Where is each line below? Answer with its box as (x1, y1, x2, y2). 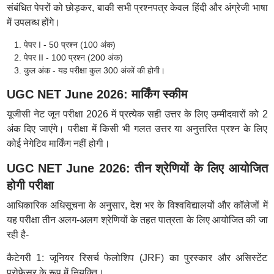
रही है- (6, 229, 29, 240)
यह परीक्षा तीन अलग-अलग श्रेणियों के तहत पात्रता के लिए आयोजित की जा (6, 215, 268, 225)
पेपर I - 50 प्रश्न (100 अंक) (23, 40, 116, 50)
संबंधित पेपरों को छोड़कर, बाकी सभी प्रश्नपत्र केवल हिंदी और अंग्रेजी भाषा (6, 2, 268, 13)
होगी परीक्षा (6, 179, 54, 192)
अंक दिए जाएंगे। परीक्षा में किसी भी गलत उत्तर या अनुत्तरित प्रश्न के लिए (6, 124, 268, 134)
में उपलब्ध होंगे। (6, 17, 61, 28)
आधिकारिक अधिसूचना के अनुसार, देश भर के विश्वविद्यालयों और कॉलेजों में (6, 200, 268, 210)
